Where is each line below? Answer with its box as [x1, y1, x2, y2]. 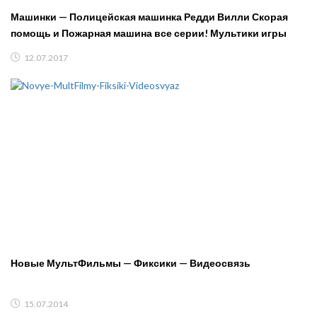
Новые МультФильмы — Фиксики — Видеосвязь [11, 256, 250, 269]
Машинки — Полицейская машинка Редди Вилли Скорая [11, 11, 288, 23]
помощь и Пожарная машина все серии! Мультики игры [11, 27, 287, 40]
